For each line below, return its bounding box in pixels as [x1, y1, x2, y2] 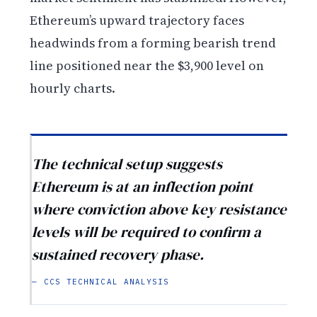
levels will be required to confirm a [32, 221, 262, 242]
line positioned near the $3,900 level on [30, 57, 265, 75]
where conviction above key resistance [32, 198, 287, 219]
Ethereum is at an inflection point [32, 175, 254, 197]
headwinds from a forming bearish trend [30, 34, 277, 52]
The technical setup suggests [32, 153, 223, 174]
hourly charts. [30, 79, 116, 98]
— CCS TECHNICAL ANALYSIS [32, 276, 170, 287]
